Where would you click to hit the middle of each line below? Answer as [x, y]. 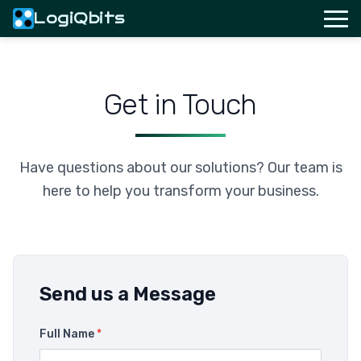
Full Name [68, 334]
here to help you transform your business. [180, 191]
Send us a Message [128, 294]
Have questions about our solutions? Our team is [180, 168]
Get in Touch [180, 104]
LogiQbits [79, 18]
